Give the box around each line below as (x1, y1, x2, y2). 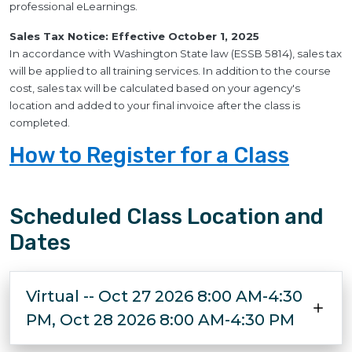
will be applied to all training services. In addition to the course (9, 64, 331, 77)
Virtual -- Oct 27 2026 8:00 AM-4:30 (26, 287, 302, 306)
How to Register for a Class (9, 142, 289, 168)
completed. (9, 116, 70, 129)
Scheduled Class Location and (9, 203, 324, 229)
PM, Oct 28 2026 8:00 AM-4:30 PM (26, 310, 295, 329)
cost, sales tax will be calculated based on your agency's (9, 82, 300, 94)
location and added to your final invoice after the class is (9, 99, 300, 112)
